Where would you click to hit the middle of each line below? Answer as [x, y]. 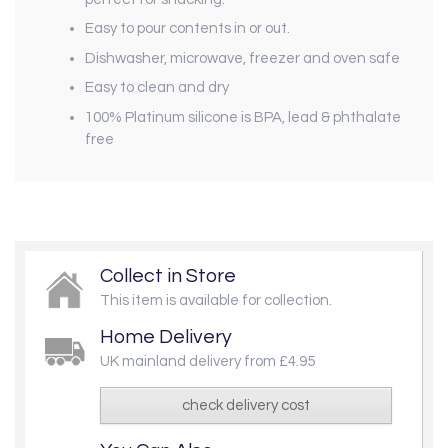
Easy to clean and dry [158, 88]
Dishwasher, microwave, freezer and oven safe [242, 58]
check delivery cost [246, 405]
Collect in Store [168, 275]
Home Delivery [166, 336]
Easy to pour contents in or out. [189, 29]
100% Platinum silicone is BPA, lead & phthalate [243, 117]
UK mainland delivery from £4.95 [207, 361]
